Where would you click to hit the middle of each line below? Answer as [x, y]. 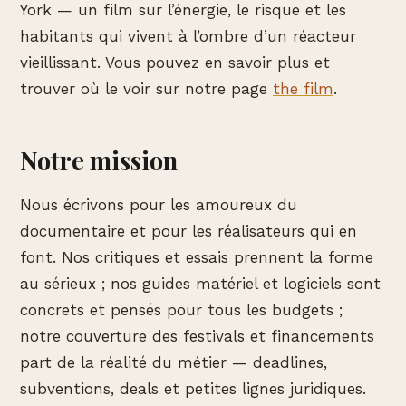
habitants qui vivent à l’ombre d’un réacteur [188, 36]
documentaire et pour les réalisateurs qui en [188, 231]
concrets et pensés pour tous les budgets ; [181, 309]
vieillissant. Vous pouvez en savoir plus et [175, 62]
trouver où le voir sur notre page [146, 88]
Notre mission [99, 160]
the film [303, 88]
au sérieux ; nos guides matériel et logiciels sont [200, 283]
